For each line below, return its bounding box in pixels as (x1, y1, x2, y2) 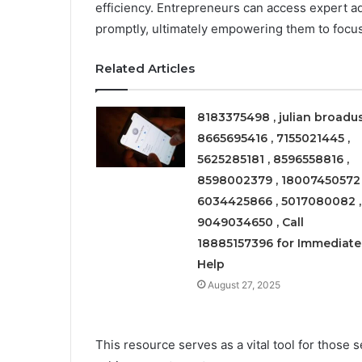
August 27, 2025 (207, 278, 280, 291)
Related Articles (95, 60, 195, 76)
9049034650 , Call (196, 214, 304, 229)
